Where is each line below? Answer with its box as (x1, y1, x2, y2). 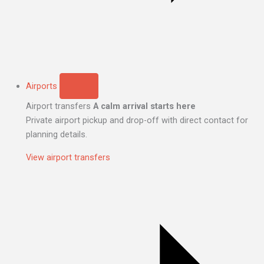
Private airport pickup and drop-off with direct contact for (25, 115, 248, 126)
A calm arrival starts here (93, 101, 196, 112)
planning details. (25, 129, 87, 140)
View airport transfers (25, 151, 110, 163)
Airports (25, 81, 57, 92)
